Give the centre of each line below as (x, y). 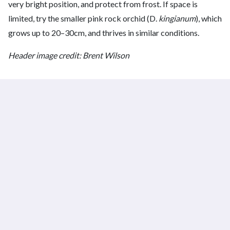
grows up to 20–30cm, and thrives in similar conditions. (104, 33)
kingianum (177, 18)
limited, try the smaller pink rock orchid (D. (83, 18)
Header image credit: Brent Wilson (69, 55)
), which (209, 18)
